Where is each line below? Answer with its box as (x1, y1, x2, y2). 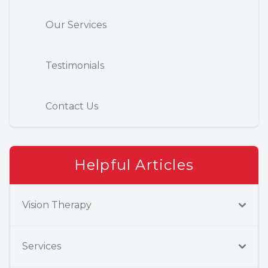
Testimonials (45, 60, 104, 71)
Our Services (45, 19, 106, 31)
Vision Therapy (22, 199, 92, 211)
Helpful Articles (74, 156, 194, 173)
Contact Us (45, 100, 98, 112)
